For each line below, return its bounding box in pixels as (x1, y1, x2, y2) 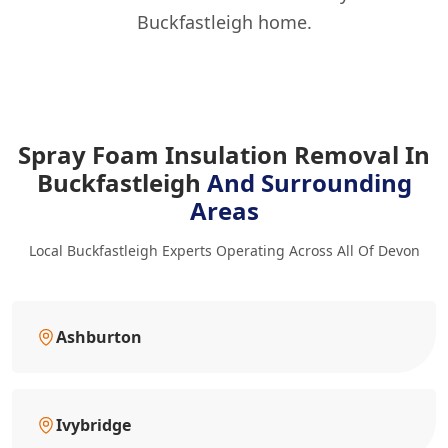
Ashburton (56, 326, 142, 349)
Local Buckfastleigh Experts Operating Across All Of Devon (28, 241, 420, 261)
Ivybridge (56, 414, 131, 437)
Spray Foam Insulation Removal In (18, 138, 430, 172)
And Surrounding (206, 166, 412, 200)
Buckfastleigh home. (136, 10, 312, 35)
